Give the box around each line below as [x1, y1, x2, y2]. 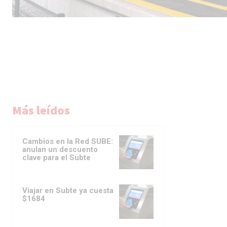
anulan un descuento [22, 145, 98, 155]
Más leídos [12, 102, 70, 119]
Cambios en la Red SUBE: [22, 137, 113, 146]
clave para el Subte [22, 153, 91, 163]
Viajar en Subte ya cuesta [22, 186, 113, 196]
